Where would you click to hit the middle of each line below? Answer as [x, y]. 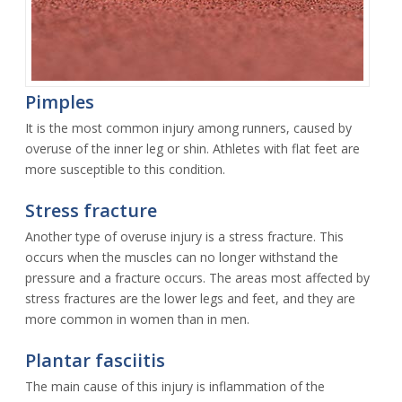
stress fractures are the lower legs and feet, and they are [190, 298]
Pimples [60, 101]
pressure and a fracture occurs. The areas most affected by [197, 277]
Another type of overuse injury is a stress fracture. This [184, 236]
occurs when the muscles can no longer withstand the [182, 257]
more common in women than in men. [137, 319]
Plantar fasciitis [95, 360]
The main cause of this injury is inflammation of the [175, 386]
